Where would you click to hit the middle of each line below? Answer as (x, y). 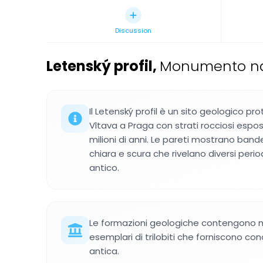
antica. (104, 251)
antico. (104, 168)
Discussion (134, 31)
